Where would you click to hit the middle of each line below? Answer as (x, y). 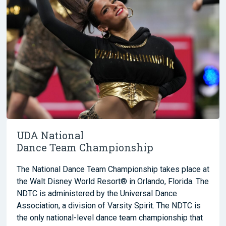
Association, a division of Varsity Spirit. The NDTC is (109, 205)
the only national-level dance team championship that (110, 217)
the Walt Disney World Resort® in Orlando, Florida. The (113, 181)
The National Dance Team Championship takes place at (113, 169)
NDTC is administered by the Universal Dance (97, 193)
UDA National (50, 135)
